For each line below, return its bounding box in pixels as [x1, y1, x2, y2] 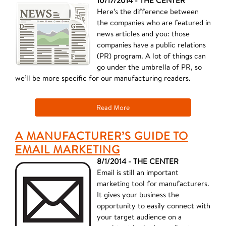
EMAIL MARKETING [15, 142, 120, 156]
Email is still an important [97, 167, 179, 177]
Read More [96, 103, 130, 112]
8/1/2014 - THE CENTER [97, 156, 179, 166]
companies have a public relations [97, 40, 206, 49]
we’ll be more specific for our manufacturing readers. [15, 73, 191, 83]
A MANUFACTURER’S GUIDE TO [15, 128, 188, 143]
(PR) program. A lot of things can [97, 51, 206, 61]
